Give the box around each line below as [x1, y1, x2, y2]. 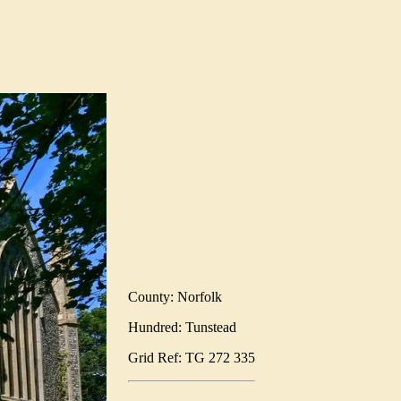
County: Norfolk [128, 288, 222, 304]
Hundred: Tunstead [128, 319, 236, 335]
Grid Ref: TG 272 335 [128, 349, 255, 365]
